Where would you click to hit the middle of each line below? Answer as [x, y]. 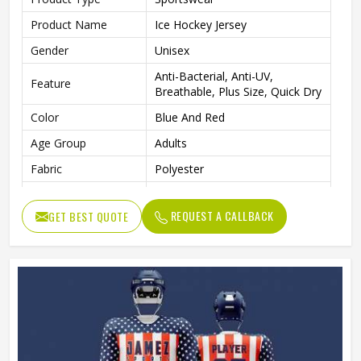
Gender [50, 50]
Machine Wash [193, 195]
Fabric [46, 169]
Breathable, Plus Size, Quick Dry [238, 91]
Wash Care [59, 195]
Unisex [172, 50]
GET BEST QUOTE [88, 216]
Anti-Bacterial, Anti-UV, [214, 76]
